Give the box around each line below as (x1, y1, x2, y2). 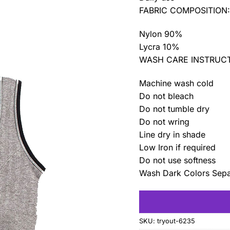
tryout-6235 (157, 217, 196, 225)
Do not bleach (139, 90, 194, 101)
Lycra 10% (139, 41, 180, 52)
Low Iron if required (139, 142, 216, 152)
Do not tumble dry (139, 103, 210, 114)
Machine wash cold (139, 78, 214, 88)
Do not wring (139, 116, 190, 127)
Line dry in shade (139, 129, 206, 140)
